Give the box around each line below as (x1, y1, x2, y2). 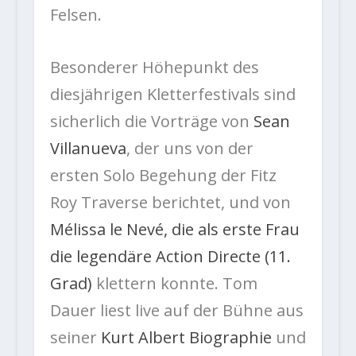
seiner (49, 327, 101, 349)
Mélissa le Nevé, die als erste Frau (49, 219, 300, 241)
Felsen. (49, 4, 102, 26)
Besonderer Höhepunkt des (49, 56, 259, 79)
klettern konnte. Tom (91, 273, 257, 295)
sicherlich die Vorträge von (49, 110, 253, 133)
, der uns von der (126, 137, 253, 160)
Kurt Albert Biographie (100, 327, 272, 349)
